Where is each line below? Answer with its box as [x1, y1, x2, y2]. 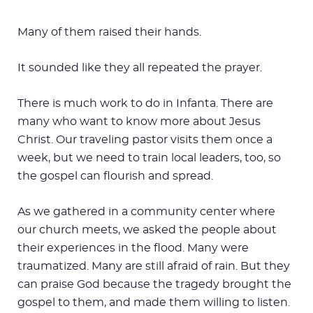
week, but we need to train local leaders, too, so [17, 152, 281, 163]
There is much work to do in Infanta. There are [17, 97, 273, 109]
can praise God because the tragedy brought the [17, 278, 291, 290]
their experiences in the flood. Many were [17, 242, 249, 254]
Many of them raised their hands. [17, 26, 201, 38]
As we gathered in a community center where [17, 205, 275, 217]
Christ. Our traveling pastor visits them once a [17, 133, 272, 145]
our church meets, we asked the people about [17, 224, 277, 235]
